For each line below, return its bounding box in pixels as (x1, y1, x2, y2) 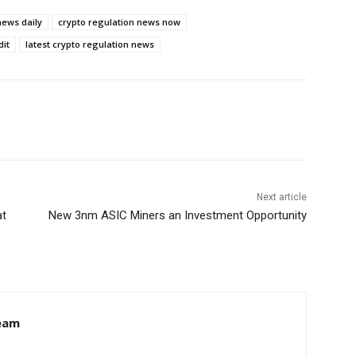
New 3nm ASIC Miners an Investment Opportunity (48, 208, 307, 223)
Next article (256, 192, 307, 203)
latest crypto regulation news (25, 38, 154, 51)
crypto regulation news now (58, 16, 180, 29)
